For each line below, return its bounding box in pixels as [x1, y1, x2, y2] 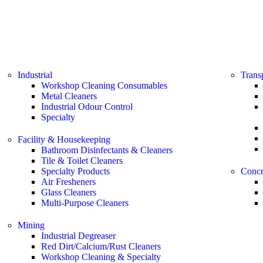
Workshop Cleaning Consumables [41, 80, 167, 90]
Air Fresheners [41, 177, 96, 187]
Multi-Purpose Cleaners [41, 198, 129, 208]
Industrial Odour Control [41, 102, 133, 112]
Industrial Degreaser [41, 231, 116, 241]
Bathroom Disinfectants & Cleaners [41, 145, 173, 155]
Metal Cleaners [41, 91, 97, 101]
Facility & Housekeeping [17, 134, 110, 144]
